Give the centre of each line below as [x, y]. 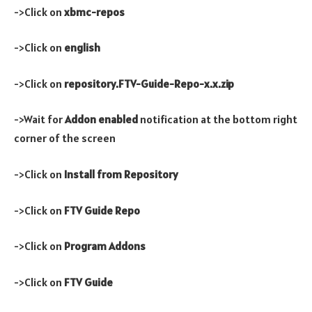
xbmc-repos [94, 11]
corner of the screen [65, 138]
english [85, 48]
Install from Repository [120, 174]
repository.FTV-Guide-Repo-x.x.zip [149, 83]
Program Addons [105, 246]
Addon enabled [102, 119]
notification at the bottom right [219, 119]
